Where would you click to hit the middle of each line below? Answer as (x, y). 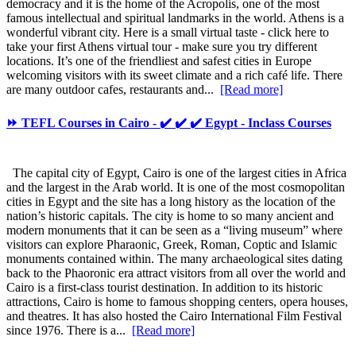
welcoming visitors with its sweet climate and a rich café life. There (174, 75)
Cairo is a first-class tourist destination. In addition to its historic (164, 288)
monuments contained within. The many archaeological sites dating (174, 259)
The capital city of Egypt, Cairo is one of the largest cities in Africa (176, 173)
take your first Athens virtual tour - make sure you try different (162, 46)
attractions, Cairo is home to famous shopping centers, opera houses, (177, 302)
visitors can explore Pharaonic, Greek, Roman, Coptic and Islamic (172, 245)
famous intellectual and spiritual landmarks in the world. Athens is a (175, 17)
